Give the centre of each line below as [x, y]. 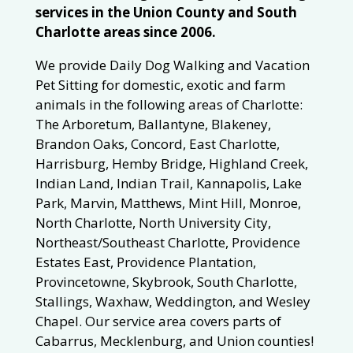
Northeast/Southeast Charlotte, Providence [167, 243]
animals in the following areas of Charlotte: [169, 105]
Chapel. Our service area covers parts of [158, 321]
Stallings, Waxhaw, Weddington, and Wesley [173, 302]
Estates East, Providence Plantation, [145, 262]
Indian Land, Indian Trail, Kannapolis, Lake [168, 184]
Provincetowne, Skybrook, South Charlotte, [166, 282]
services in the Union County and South [166, 13]
